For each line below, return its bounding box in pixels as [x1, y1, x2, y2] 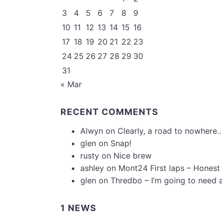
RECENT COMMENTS [60, 107, 159, 117]
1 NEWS [60, 203, 97, 213]
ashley [80, 163, 104, 173]
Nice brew [113, 151, 152, 161]
